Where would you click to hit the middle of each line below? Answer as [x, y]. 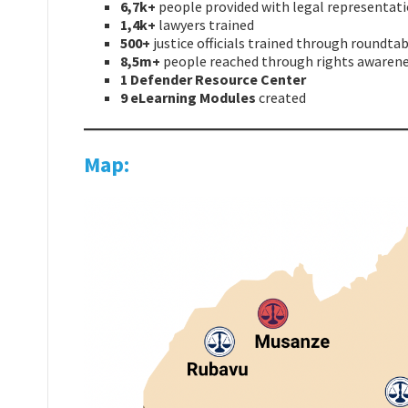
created [281, 97]
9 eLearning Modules [188, 97]
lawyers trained [205, 24]
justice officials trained [222, 42]
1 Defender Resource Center [213, 79]
